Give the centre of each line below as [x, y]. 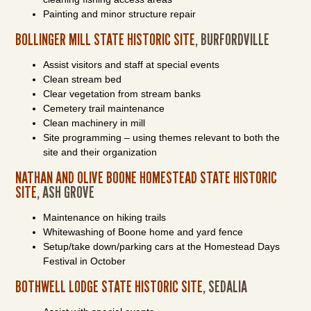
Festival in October [85, 261]
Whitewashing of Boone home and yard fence [143, 232]
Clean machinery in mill [94, 123]
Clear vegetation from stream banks [122, 94]
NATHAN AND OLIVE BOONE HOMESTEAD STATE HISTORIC [146, 177]
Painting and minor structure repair [120, 14]
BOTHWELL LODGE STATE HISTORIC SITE [109, 286]
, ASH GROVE [66, 192]
